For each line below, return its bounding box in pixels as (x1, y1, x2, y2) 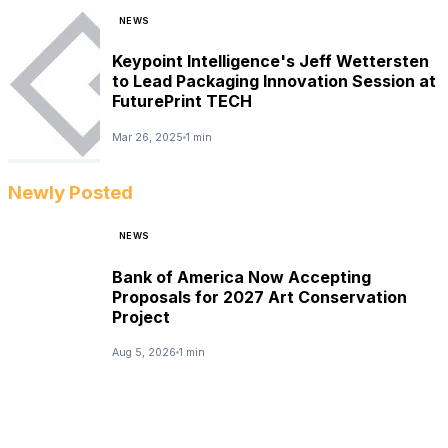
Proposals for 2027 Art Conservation (112, 286, 407, 307)
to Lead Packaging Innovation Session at (112, 71, 436, 92)
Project (112, 306, 170, 327)
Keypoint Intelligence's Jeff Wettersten (112, 51, 429, 72)
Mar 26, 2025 (112, 130, 183, 144)
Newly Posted (8, 181, 133, 205)
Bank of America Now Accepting (112, 266, 371, 287)
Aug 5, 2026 (112, 345, 176, 359)
